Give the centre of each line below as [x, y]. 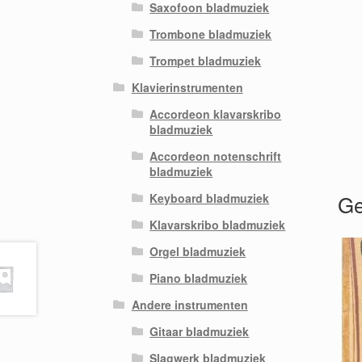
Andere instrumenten [189, 304]
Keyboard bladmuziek [210, 198]
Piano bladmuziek [199, 278]
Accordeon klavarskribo [216, 114]
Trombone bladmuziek [211, 34]
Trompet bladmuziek [206, 60]
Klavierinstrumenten [187, 87]
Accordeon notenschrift [216, 156]
